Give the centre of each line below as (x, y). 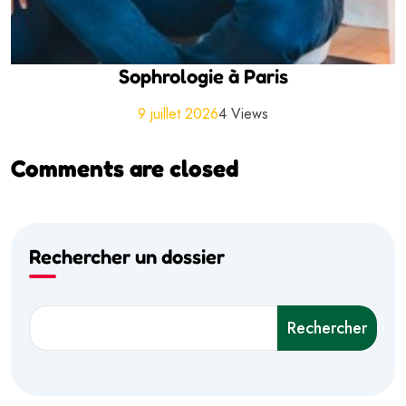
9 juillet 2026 (178, 114)
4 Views (243, 114)
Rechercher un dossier (127, 256)
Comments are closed (125, 169)
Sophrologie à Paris (203, 77)
